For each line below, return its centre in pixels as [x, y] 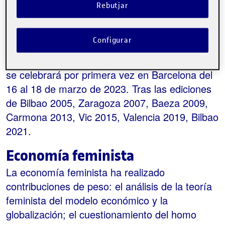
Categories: [28, 20]
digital [59, 38]
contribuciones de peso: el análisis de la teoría [109, 186]
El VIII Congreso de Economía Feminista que [107, 61]
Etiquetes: [25, 38]
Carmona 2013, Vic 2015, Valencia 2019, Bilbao [112, 117]
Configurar [113, 40]
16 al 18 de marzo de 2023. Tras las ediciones [109, 89]
